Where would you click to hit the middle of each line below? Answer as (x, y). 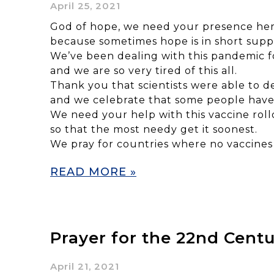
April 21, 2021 (85, 266)
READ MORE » (93, 172)
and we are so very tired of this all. (144, 70)
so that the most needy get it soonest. (155, 129)
